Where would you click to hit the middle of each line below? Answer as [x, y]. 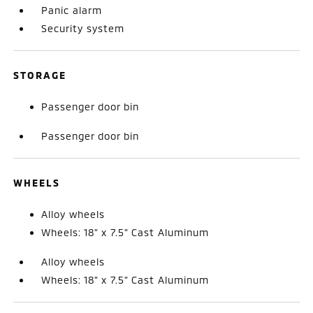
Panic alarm [72, 10]
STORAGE [40, 75]
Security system [83, 28]
